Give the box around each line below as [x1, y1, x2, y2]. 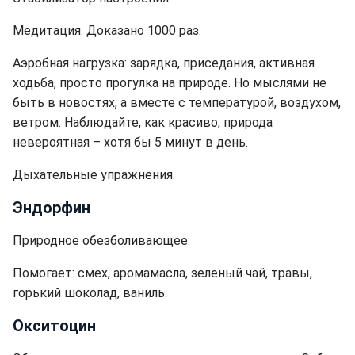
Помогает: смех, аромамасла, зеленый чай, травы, [13, 265, 312, 281]
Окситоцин [13, 316, 96, 335]
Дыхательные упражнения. [13, 167, 175, 182]
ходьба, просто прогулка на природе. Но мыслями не [13, 75, 326, 90]
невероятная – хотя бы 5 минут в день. [13, 135, 248, 150]
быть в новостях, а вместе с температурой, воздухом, [13, 95, 341, 110]
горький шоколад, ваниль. [13, 285, 167, 300]
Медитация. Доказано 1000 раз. [13, 23, 201, 38]
